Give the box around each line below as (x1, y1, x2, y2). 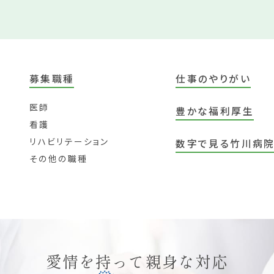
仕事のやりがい (176, 71, 251, 86)
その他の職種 (29, 152, 88, 165)
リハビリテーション (29, 135, 109, 148)
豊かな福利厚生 (176, 104, 254, 119)
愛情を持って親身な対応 (45, 249, 229, 272)
